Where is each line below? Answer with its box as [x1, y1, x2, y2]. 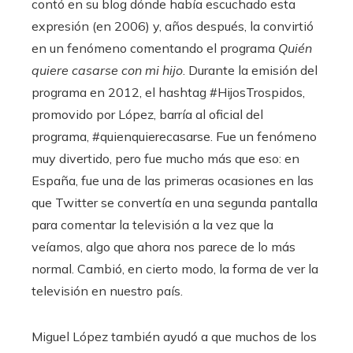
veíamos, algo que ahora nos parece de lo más [32, 239, 295, 255]
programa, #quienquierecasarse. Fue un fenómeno [32, 128, 317, 145]
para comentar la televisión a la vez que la [32, 217, 273, 233]
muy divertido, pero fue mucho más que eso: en [32, 150, 299, 167]
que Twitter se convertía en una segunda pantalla [32, 195, 318, 211]
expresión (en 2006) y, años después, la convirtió [32, 18, 314, 35]
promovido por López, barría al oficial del [32, 106, 263, 123]
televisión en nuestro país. [32, 283, 183, 299]
